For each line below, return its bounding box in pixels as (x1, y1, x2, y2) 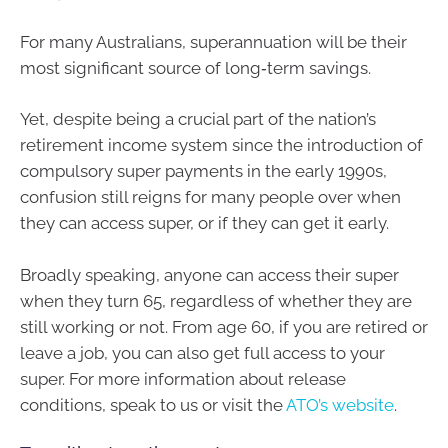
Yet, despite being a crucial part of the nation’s (20, 109, 376, 130)
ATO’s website (286, 394, 394, 415)
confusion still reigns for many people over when (20, 187, 401, 208)
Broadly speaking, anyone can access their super (20, 264, 399, 285)
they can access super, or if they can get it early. (20, 213, 389, 234)
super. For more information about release (20, 368, 346, 389)
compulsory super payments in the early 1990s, (20, 161, 387, 182)
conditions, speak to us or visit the (20, 394, 286, 415)
